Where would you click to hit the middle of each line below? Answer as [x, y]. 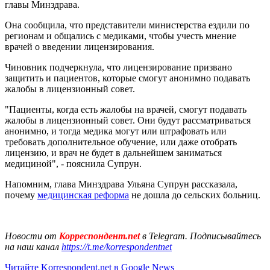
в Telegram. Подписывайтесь [202, 236]
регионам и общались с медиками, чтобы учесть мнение [121, 36]
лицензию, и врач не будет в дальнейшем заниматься [113, 152]
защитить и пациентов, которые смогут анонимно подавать [127, 78]
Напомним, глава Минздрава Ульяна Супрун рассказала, [121, 184]
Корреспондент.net [99, 236]
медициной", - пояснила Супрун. [73, 163]
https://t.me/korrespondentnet [117, 246]
